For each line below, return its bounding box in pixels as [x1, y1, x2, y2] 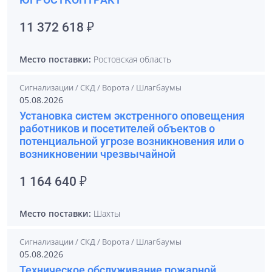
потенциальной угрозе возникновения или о [19, 135, 244, 148]
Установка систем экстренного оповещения [19, 109, 245, 122]
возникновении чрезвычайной [19, 148, 175, 160]
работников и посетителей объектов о [19, 122, 215, 135]
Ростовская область [91, 53, 171, 65]
